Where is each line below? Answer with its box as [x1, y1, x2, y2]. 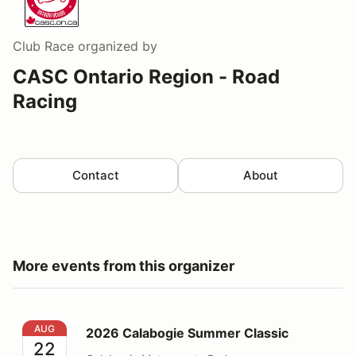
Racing [13, 90, 77, 114]
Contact [72, 168, 119, 184]
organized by [74, 38, 157, 55]
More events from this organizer [13, 257, 234, 275]
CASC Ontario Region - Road [13, 65, 280, 89]
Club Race [13, 38, 74, 55]
